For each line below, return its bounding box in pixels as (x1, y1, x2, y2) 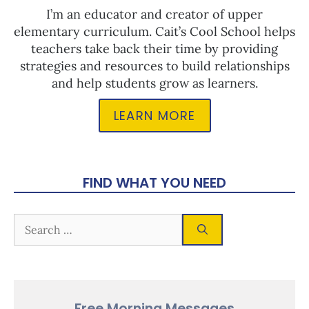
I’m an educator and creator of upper (46, 6, 263, 22)
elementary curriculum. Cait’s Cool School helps (14, 23, 295, 39)
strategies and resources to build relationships (19, 57, 290, 74)
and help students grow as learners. (51, 74, 258, 91)
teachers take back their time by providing (31, 40, 278, 57)
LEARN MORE (113, 106, 196, 124)
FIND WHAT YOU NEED (83, 172, 226, 192)
